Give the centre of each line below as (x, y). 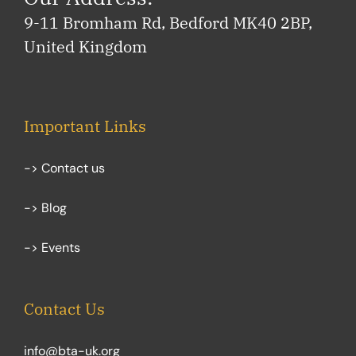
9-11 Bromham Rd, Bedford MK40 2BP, (168, 23)
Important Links (85, 126)
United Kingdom (85, 46)
